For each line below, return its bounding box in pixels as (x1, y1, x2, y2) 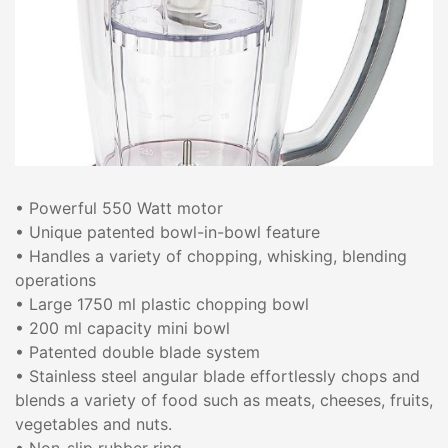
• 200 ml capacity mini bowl (15, 318, 230, 338)
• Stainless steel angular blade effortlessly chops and (15, 366, 420, 386)
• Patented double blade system (15, 342, 260, 362)
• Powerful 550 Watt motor (15, 198, 223, 218)
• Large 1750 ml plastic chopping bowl (15, 294, 309, 314)
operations (15, 270, 96, 290)
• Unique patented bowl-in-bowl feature (15, 222, 320, 242)
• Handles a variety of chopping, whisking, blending (15, 246, 407, 266)
